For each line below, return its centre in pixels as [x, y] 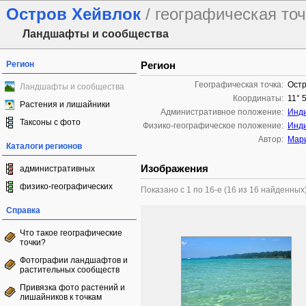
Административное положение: [222, 112]
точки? [33, 242]
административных [57, 169]
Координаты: [258, 98]
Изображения [175, 168]
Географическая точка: [239, 85]
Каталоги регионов [44, 146]
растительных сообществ [70, 270]
